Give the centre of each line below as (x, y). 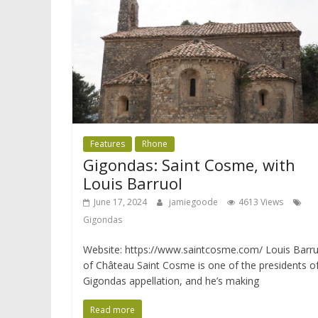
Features (108, 144)
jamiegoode (194, 202)
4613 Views (261, 202)
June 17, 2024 (120, 202)
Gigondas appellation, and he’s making (171, 281)
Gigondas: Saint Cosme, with (189, 165)
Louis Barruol (133, 183)
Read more (113, 310)
